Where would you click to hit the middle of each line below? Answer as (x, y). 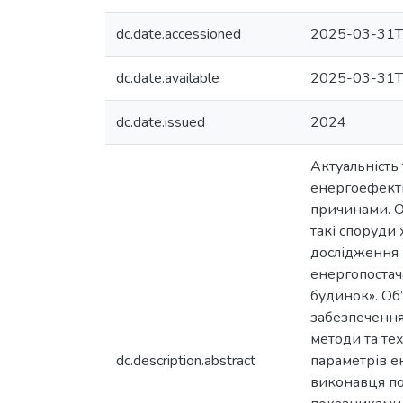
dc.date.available (168, 78)
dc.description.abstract (186, 361)
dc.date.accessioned (179, 34)
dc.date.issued (161, 122)
